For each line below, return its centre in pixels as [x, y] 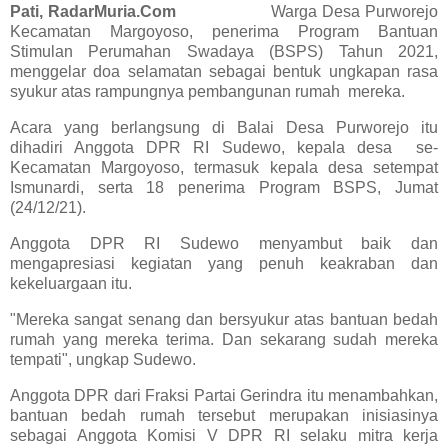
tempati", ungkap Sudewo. [103, 359]
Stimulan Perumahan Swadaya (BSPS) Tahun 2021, [224, 52]
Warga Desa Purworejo [354, 12]
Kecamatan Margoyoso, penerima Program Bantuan [224, 32]
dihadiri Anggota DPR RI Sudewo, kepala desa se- [224, 148]
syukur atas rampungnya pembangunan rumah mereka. [207, 92]
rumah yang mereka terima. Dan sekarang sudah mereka [224, 339]
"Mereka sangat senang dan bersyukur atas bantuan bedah [224, 319]
